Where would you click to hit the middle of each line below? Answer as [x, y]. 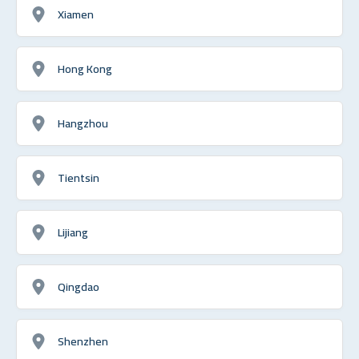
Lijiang [73, 232]
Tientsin [79, 177]
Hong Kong [85, 68]
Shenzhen [83, 341]
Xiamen [76, 14]
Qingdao [79, 286]
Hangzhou [83, 123]
